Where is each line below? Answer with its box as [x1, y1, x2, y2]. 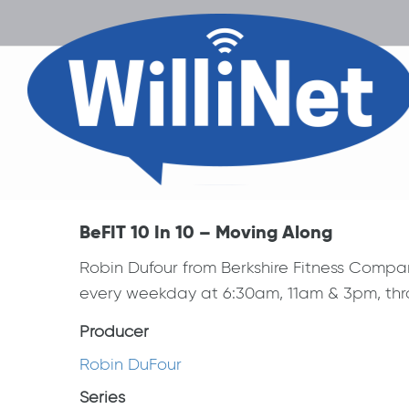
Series [79, 387, 125, 407]
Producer [79, 321, 149, 341]
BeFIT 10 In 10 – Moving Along [79, 220, 332, 244]
